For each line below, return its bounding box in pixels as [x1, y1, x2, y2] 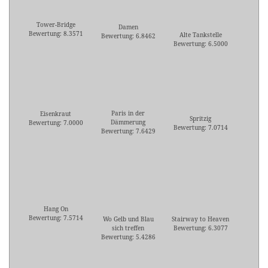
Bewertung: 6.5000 [173, 39, 228, 48]
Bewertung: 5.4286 [100, 233, 156, 242]
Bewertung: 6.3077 [173, 224, 228, 233]
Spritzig [190, 114, 211, 123]
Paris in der [111, 109, 145, 118]
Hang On [43, 205, 68, 214]
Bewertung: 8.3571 [28, 29, 83, 38]
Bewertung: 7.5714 [28, 214, 83, 223]
